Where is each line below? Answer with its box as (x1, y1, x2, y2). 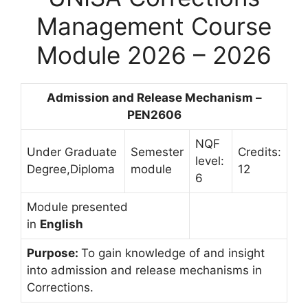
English (40, 217, 83, 231)
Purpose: (27, 245, 81, 260)
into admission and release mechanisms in (27, 263, 262, 277)
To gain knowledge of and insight (81, 245, 265, 260)
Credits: (238, 144, 281, 159)
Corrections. (27, 280, 93, 294)
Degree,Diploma (27, 162, 115, 176)
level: (195, 153, 224, 168)
